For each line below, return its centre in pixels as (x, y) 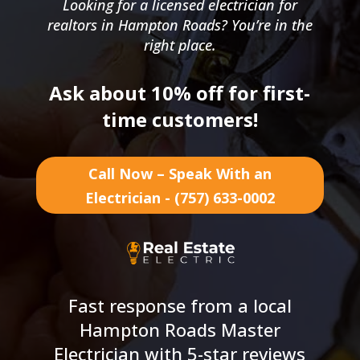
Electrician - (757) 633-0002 (180, 197)
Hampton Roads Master (180, 329)
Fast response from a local (180, 305)
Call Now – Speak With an (180, 173)
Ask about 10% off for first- (180, 93)
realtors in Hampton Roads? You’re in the (180, 25)
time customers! (180, 120)
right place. (180, 45)
